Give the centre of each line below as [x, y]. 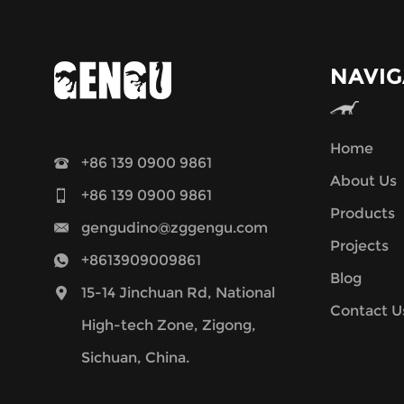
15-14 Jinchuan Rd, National [178, 292]
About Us [363, 180]
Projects [359, 245]
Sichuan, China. [135, 357]
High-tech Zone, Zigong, [169, 325]
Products [363, 213]
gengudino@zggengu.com [174, 227]
